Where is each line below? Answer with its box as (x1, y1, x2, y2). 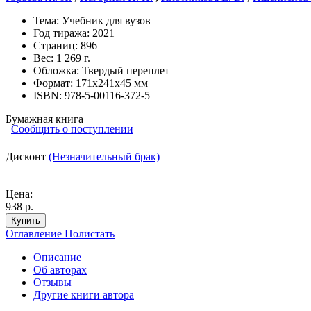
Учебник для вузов (62, 14, 151, 26)
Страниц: (33, 39, 81, 51)
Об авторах (33, 263, 87, 276)
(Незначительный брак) (49, 150, 160, 162)
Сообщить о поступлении (11, 122, 133, 135)
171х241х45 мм (76, 76, 148, 89)
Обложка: (33, 64, 82, 76)
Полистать (65, 227, 115, 239)
